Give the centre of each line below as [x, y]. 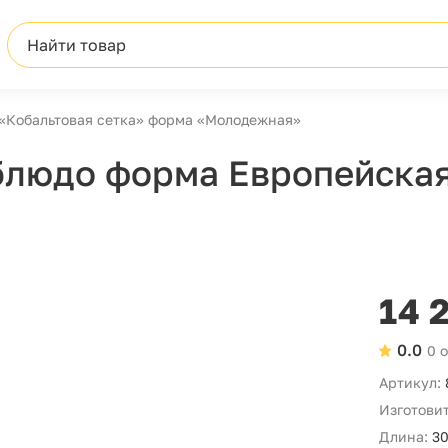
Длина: [404, 436]
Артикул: [410, 382]
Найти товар [76, 44]
